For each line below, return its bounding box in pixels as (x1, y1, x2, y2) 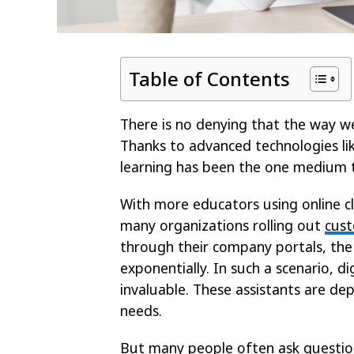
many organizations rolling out (120, 215, 325, 235)
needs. (120, 300, 166, 320)
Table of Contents (129, 65, 290, 92)
